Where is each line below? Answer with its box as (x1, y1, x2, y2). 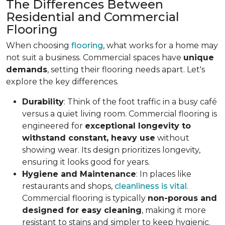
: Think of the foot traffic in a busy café (64, 96, 217, 106)
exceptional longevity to (85, 121, 191, 131)
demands (6, 64, 47, 74)
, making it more (142, 205, 206, 215)
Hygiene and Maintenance (22, 169, 136, 179)
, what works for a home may (103, 40, 218, 50)
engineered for (22, 121, 85, 131)
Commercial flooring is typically (22, 193, 148, 203)
